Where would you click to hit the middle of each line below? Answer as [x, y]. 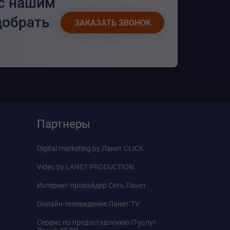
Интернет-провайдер [73, 185]
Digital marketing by [69, 148]
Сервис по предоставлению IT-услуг [97, 222]
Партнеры [64, 124]
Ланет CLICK [123, 148]
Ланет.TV [124, 204]
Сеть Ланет [127, 185]
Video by [51, 167]
